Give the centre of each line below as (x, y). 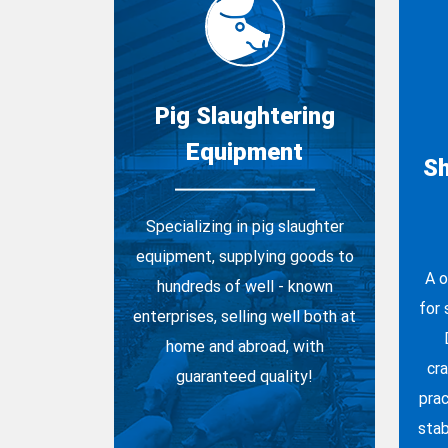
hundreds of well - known (244, 285)
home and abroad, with (244, 345)
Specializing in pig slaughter (244, 225)
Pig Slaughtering (244, 114)
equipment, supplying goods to (244, 255)
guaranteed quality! (244, 375)
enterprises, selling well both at (244, 315)
